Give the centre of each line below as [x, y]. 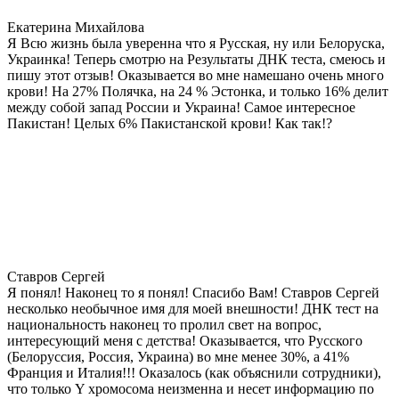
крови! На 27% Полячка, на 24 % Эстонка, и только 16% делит [198, 91]
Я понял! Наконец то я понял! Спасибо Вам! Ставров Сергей [193, 292]
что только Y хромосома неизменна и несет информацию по [191, 388]
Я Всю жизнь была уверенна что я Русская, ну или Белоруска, [196, 43]
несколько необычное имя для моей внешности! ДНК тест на [193, 308]
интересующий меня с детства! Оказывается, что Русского [185, 340]
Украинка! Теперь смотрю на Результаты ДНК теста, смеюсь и [196, 59]
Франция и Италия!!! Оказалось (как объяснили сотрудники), [194, 372]
